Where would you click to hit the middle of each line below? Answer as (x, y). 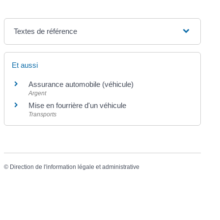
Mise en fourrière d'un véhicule (78, 105)
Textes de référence (46, 31)
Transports (43, 114)
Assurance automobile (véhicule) (81, 84)
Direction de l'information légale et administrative (75, 167)
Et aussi (25, 65)
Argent (38, 93)
